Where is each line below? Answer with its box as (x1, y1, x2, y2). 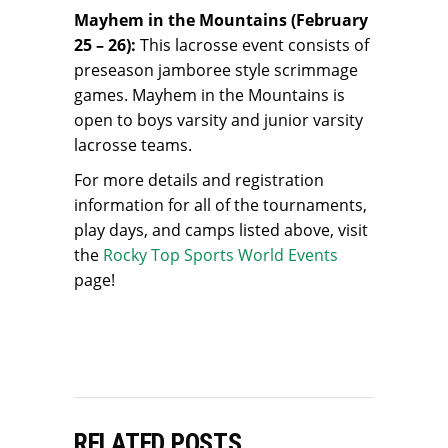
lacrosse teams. (74, 134, 192, 157)
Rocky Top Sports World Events (103, 244, 338, 267)
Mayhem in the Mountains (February (74, 9, 368, 32)
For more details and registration (74, 169, 324, 192)
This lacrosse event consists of (136, 34, 369, 57)
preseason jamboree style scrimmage (74, 59, 358, 82)
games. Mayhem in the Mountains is (74, 84, 345, 107)
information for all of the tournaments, (74, 194, 367, 217)
